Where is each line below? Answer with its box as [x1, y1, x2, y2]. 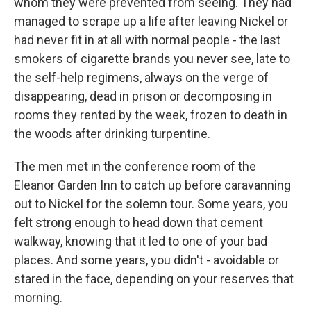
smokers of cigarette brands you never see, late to [14, 51, 290, 66]
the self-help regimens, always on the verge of [14, 70, 269, 85]
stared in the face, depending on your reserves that [14, 271, 294, 286]
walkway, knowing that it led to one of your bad [14, 234, 267, 249]
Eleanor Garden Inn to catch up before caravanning [14, 178, 291, 192]
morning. [14, 290, 62, 305]
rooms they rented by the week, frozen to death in [14, 108, 287, 122]
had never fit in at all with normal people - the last [14, 33, 280, 47]
